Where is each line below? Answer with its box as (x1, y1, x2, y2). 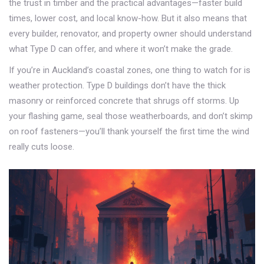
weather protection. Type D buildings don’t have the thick (9, 80, 226, 91)
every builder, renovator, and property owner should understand (9, 28, 252, 39)
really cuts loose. (9, 141, 74, 153)
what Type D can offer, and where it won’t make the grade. (9, 44, 233, 55)
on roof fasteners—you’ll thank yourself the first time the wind (9, 126, 249, 137)
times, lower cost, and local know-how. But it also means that (9, 13, 247, 24)
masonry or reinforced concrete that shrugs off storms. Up (9, 95, 239, 107)
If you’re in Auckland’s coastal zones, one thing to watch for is (9, 65, 250, 76)
